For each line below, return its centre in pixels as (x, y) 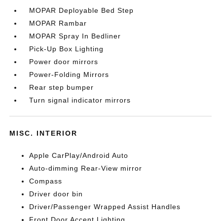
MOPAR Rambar (58, 23)
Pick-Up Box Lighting (67, 49)
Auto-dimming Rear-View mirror (86, 168)
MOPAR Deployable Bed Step (82, 10)
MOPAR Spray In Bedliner (75, 36)
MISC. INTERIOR (44, 133)
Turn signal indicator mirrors (80, 100)
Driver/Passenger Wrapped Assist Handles (105, 206)
